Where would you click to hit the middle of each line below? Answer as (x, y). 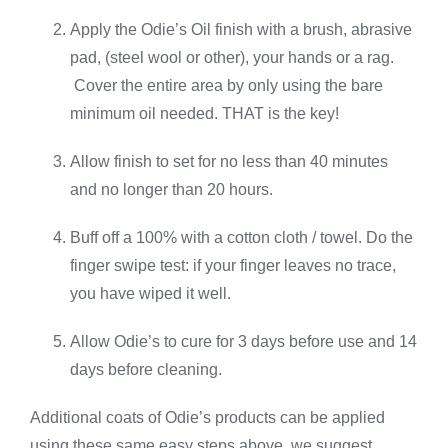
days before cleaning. (145, 370)
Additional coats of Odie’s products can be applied (207, 418)
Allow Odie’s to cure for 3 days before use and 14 (243, 342)
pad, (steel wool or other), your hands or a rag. (231, 58)
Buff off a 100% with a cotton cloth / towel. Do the (241, 238)
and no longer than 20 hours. (171, 190)
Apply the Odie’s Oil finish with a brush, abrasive (240, 30)
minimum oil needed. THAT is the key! (204, 114)
